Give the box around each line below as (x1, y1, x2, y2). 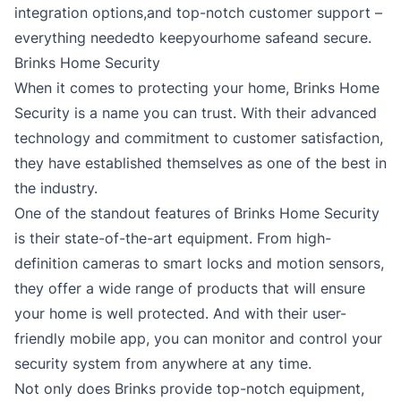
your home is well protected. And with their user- (14, 304, 346, 323)
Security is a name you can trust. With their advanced (14, 104, 377, 123)
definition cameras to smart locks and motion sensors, (14, 254, 384, 273)
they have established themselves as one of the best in (14, 154, 387, 173)
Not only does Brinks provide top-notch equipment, (14, 380, 364, 398)
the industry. (14, 179, 98, 198)
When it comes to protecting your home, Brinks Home (14, 79, 380, 98)
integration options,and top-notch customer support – (14, 4, 382, 22)
